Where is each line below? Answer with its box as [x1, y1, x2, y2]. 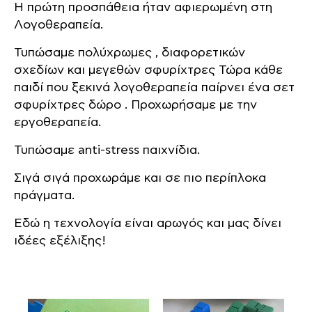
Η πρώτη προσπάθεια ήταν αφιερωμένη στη [14, 1, 272, 14]
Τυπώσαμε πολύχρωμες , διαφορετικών [14, 47, 245, 59]
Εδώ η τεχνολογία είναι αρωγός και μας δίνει [14, 217, 281, 230]
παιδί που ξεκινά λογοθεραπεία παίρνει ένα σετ [14, 81, 295, 94]
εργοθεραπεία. [14, 116, 101, 129]
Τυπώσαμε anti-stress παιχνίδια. [14, 144, 200, 157]
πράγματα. [14, 189, 75, 202]
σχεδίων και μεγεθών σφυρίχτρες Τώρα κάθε [14, 64, 283, 77]
